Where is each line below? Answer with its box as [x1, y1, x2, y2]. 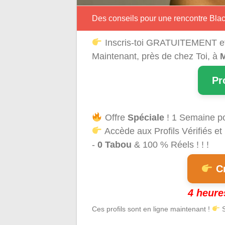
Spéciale [127, 112, 164, 123]
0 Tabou [97, 139, 132, 150]
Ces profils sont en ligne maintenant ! [92, 204, 212, 213]
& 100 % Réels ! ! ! [132, 139, 209, 150]
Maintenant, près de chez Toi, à [92, 51, 220, 61]
